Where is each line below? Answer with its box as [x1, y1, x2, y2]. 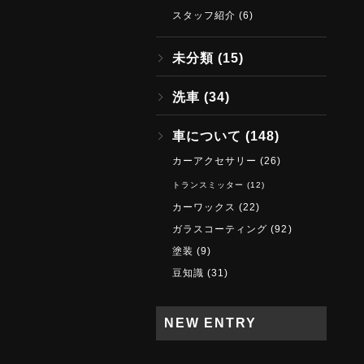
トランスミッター [172, 180, 245, 189]
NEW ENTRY [164, 316, 257, 330]
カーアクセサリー [172, 155, 258, 167]
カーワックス [172, 201, 236, 213]
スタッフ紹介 [172, 10, 236, 21]
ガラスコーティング [172, 223, 268, 235]
